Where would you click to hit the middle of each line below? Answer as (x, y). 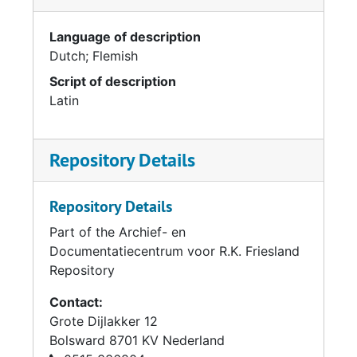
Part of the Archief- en (118, 232)
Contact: (76, 302)
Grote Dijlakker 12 (104, 321)
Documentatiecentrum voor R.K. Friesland (175, 251)
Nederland (194, 340)
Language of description (125, 37)
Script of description (113, 81)
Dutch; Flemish (94, 56)
